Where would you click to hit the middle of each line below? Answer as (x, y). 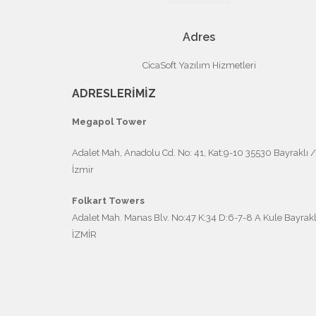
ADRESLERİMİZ (114, 93)
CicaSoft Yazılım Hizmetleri (199, 65)
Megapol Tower (109, 121)
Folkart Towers (108, 200)
